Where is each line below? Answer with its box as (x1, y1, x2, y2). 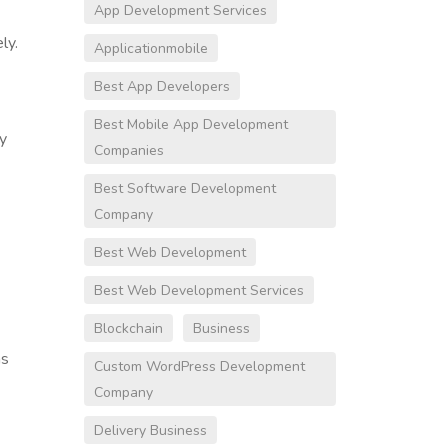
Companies (93, 141, 164, 161)
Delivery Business (93, 421, 207, 441)
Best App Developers (93, 77, 230, 97)
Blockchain (93, 319, 163, 339)
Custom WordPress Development (93, 357, 305, 377)
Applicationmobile (93, 39, 208, 59)
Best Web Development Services (93, 281, 304, 301)
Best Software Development (93, 179, 276, 199)
